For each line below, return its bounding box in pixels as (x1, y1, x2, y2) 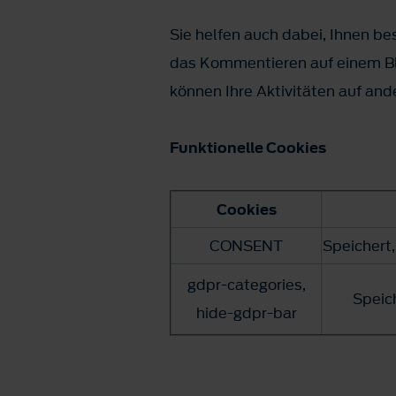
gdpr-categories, (187, 274, 306, 295)
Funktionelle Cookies (170, 137, 326, 158)
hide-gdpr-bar (195, 302, 297, 324)
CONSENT (209, 235, 283, 256)
